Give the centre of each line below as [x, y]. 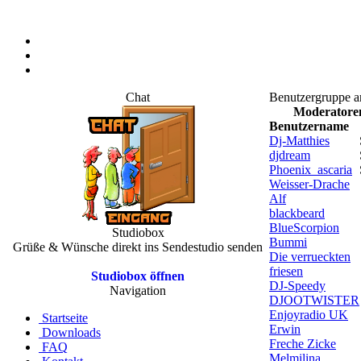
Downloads [71, 332]
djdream [290, 155]
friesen [286, 271]
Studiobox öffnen [138, 276]
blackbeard [297, 213]
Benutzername [309, 126]
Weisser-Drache [309, 184]
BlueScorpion [304, 228]
